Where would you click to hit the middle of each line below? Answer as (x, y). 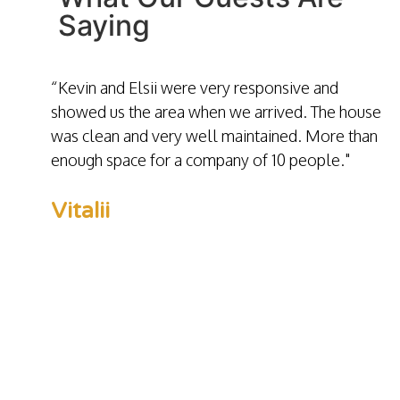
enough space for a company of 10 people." (200, 160)
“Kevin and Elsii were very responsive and (194, 88)
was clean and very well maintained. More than (214, 136)
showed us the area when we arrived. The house (216, 112)
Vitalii (80, 211)
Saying (104, 26)
